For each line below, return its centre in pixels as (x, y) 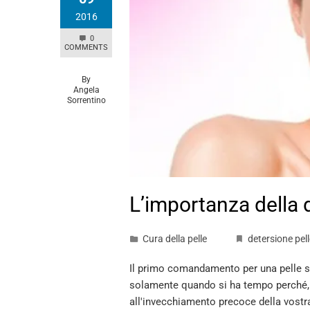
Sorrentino (86, 100)
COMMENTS (86, 47)
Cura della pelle (175, 238)
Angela (86, 90)
